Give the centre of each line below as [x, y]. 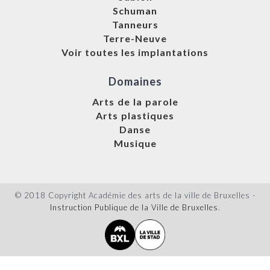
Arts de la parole [135, 102]
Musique [135, 143]
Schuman [135, 11]
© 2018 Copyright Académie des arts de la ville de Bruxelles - [135, 196]
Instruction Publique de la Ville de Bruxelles [134, 208]
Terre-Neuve [135, 39]
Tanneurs [135, 25]
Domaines [135, 82]
